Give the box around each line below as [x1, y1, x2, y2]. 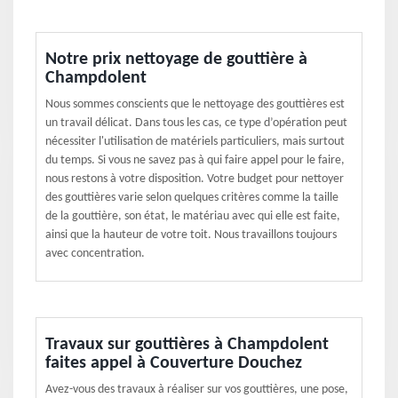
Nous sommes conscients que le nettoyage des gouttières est [45, 98, 345, 111]
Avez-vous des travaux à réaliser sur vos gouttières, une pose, [45, 383, 348, 396]
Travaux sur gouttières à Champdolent [45, 336, 329, 354]
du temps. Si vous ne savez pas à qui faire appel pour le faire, [45, 154, 345, 167]
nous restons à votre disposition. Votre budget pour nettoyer [45, 172, 344, 186]
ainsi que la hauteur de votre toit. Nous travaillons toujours [45, 228, 337, 242]
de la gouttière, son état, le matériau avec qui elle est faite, [45, 210, 340, 223]
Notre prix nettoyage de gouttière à [45, 51, 307, 68]
